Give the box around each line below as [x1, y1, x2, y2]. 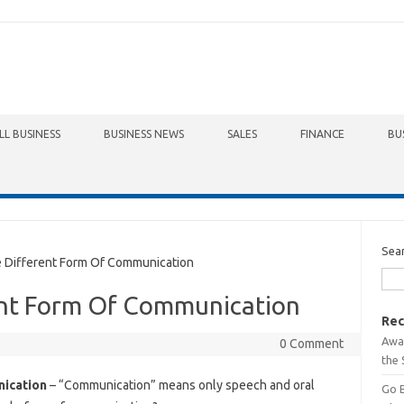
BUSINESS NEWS [104, 128, 184, 140]
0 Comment [279, 336, 344, 351]
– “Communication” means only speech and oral [46, 378, 315, 392]
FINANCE [300, 128, 344, 140]
